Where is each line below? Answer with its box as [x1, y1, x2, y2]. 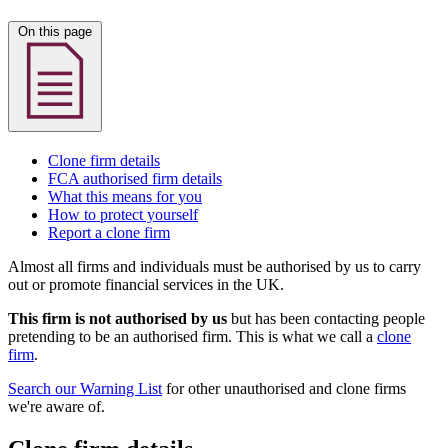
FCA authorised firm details [48, 169, 222, 187]
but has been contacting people [227, 309, 425, 327]
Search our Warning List [8, 379, 162, 397]
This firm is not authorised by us [8, 309, 227, 327]
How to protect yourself [48, 205, 198, 223]
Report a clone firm [48, 223, 170, 241]
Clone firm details [48, 151, 160, 169]
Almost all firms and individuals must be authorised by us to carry [8, 257, 421, 275]
